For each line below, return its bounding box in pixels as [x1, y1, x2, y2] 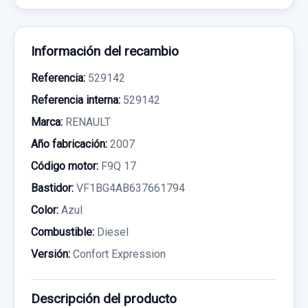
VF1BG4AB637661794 [74, 181, 185, 195]
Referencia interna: [31, 93, 120, 107]
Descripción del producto [31, 290, 177, 307]
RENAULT [63, 115, 111, 129]
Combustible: [31, 225, 94, 239]
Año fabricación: [31, 137, 107, 151]
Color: [31, 203, 58, 217]
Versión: [31, 247, 70, 261]
